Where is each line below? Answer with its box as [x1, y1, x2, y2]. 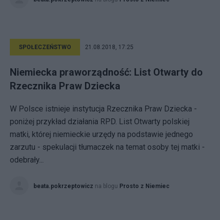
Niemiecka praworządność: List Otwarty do [10, 66, 203, 78]
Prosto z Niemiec [119, 183, 169, 190]
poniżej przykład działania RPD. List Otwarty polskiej [10, 117, 190, 126]
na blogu [95, 183, 119, 190]
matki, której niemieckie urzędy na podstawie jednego [10, 130, 193, 139]
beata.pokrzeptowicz [33, 183, 93, 190]
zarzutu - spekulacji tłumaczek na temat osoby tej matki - [10, 142, 205, 152]
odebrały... [10, 155, 44, 165]
